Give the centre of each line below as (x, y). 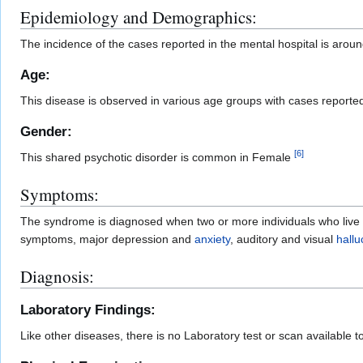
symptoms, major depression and (107, 239)
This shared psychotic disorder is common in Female (157, 158)
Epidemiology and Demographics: (139, 17)
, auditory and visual (283, 239)
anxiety (212, 239)
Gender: (46, 132)
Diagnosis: (57, 277)
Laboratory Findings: (88, 310)
